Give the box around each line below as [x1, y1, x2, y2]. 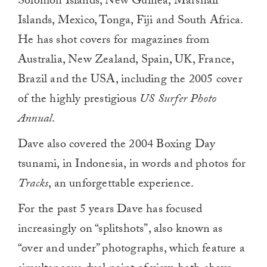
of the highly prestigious [18, 89, 140, 110]
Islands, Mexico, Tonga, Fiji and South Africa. [18, 11, 243, 32]
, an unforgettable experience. [48, 174, 194, 195]
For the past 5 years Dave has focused [18, 200, 203, 221]
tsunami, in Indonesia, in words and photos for [18, 154, 246, 175]
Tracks [18, 174, 49, 195]
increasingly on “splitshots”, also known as [18, 219, 223, 240]
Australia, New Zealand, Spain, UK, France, [18, 50, 234, 71]
